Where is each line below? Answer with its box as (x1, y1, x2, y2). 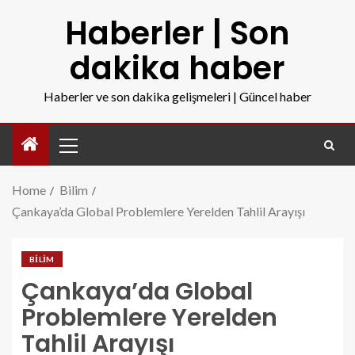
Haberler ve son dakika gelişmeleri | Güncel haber (44, 89, 311, 104)
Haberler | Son (65, 11, 290, 55)
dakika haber (70, 46, 285, 90)
